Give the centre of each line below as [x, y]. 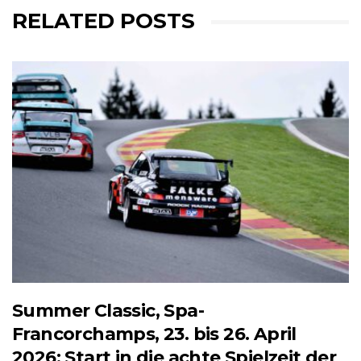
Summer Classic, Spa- [108, 311]
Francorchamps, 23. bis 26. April [154, 334]
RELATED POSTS [104, 21]
